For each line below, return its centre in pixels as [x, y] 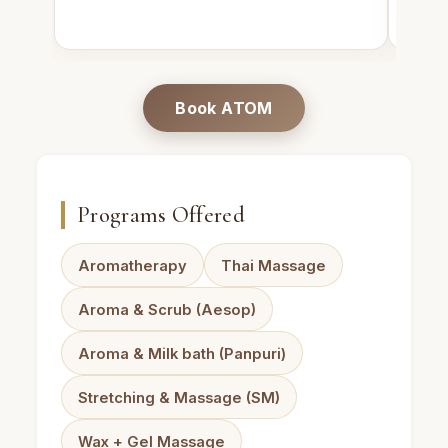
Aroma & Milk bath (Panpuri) [182, 353]
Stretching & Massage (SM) [179, 397]
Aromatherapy [132, 265]
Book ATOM [224, 107]
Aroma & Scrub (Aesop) [167, 309]
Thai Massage [273, 265]
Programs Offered [161, 214]
